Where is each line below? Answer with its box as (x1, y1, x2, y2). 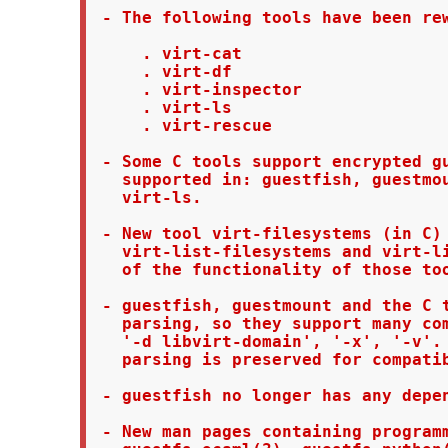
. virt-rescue (91, 116, 272, 135)
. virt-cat (91, 44, 242, 63)
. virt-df (91, 62, 232, 81)
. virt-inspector (91, 80, 302, 99)
